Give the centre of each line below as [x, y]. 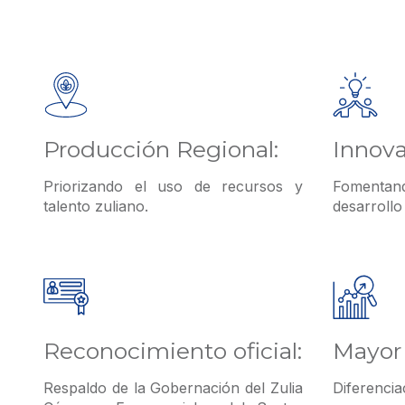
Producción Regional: [161, 150]
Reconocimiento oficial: [173, 351]
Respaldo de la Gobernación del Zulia [174, 388]
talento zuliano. [96, 207]
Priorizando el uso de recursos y [174, 187]
